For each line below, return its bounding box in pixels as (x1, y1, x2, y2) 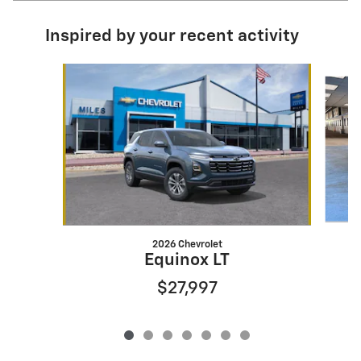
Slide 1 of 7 (25, 65, 79, 77)
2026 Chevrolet (151, 239, 222, 251)
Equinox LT (144, 252, 230, 270)
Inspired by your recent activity (45, 28, 299, 46)
